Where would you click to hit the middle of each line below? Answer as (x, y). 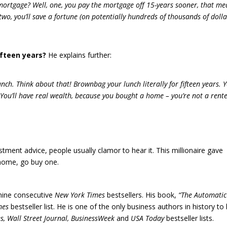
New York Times (80, 195)
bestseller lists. (190, 218)
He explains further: (79, 55)
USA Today (148, 218)
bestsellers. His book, (142, 195)
